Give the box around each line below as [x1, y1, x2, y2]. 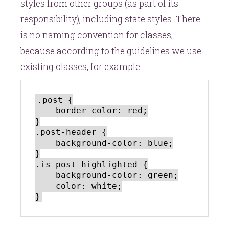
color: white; [35, 180, 56, 191]
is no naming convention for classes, [20, 29, 173, 41]
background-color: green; [35, 170, 56, 180]
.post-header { [35, 127, 107, 137]
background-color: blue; [35, 138, 56, 148]
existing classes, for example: [20, 60, 142, 73]
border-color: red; [35, 105, 56, 116]
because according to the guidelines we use [20, 44, 201, 57]
